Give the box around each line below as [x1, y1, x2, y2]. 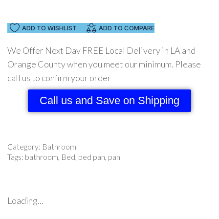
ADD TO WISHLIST [22, 23, 77, 32]
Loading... [7, 195, 44, 206]
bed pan [78, 152, 105, 161]
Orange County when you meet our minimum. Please [7, 59, 201, 69]
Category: [7, 142, 42, 151]
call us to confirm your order [7, 72, 111, 83]
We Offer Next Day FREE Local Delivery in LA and [7, 45, 196, 56]
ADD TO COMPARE [99, 23, 154, 32]
